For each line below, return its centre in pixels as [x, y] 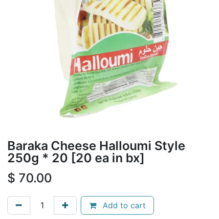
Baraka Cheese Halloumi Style [96, 145]
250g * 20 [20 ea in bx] [76, 158]
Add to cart [123, 205]
